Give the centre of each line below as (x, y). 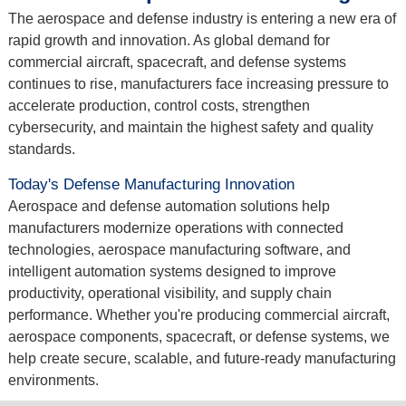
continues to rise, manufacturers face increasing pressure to (198, 83)
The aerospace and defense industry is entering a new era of (202, 18)
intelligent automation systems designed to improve (172, 271)
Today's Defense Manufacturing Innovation (151, 184)
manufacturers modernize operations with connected (175, 227)
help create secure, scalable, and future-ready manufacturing (202, 358)
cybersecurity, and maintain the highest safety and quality (190, 127)
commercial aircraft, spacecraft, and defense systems (177, 62)
